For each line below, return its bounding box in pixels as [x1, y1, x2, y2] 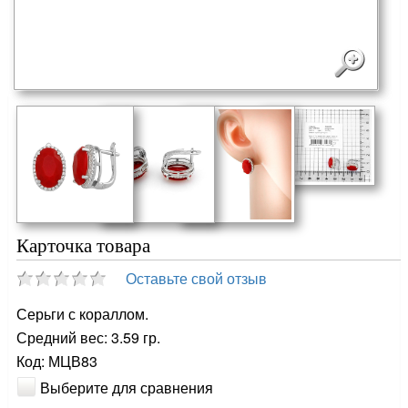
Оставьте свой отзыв [126, 267, 268, 289]
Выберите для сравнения [40, 377, 214, 399]
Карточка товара [16, 234, 151, 256]
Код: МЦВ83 [16, 350, 98, 372]
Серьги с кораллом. [16, 302, 149, 324]
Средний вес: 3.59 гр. [16, 326, 161, 348]
